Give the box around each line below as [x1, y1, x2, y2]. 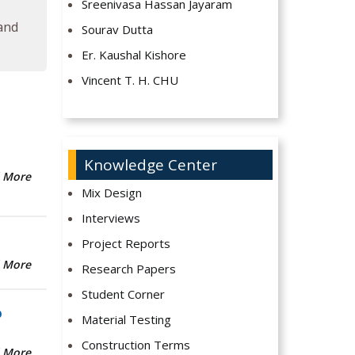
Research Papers [82, 261, 177, 277]
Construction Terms [82, 337, 191, 353]
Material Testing [82, 311, 172, 328]
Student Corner [82, 286, 166, 303]
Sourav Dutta [82, 21, 154, 38]
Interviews [82, 210, 141, 227]
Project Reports [82, 235, 171, 252]
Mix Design [82, 185, 143, 201]
